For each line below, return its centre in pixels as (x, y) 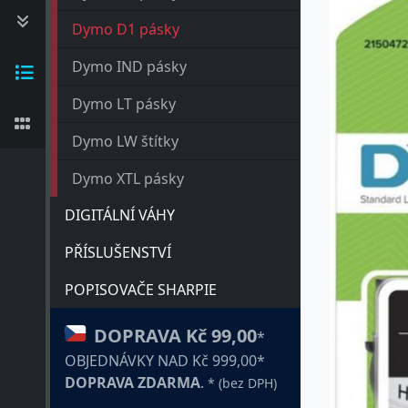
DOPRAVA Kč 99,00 (175, 336)
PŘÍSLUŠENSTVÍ (118, 252)
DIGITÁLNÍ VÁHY (120, 215)
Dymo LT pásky (124, 104)
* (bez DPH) (242, 383)
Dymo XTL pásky (128, 178)
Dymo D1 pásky (126, 29)
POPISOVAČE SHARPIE (141, 290)
